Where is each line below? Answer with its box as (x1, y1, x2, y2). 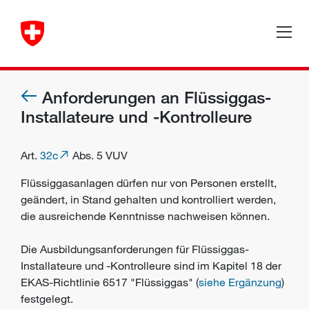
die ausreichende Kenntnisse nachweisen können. (21, 209, 270, 223)
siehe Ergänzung (199, 275, 281, 289)
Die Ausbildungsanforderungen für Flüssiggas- (21, 242, 249, 256)
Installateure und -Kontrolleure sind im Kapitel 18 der (21, 259, 281, 272)
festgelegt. (21, 292, 73, 306)
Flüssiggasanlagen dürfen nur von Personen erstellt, (21, 176, 277, 190)
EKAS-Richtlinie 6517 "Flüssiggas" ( (21, 275, 199, 289)
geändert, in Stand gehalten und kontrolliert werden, (21, 192, 276, 206)
